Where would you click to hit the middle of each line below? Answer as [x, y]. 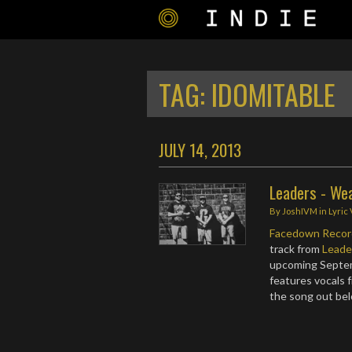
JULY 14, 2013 [200, 150]
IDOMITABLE [273, 94]
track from [296, 249]
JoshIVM [300, 211]
